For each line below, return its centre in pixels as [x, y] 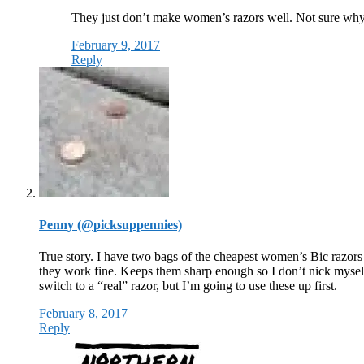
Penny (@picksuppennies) [110, 224]
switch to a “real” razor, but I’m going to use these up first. [188, 286]
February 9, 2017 [116, 45]
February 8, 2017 [83, 314]
